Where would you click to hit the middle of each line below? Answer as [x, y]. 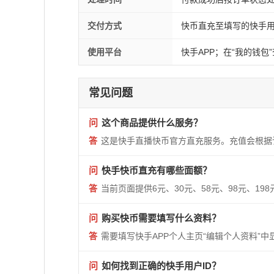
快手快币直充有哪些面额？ [157, 170]
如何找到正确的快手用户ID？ [161, 266]
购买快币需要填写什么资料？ [161, 218]
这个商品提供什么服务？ [152, 123]
